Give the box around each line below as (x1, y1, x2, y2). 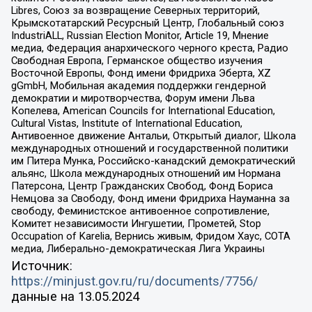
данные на (10, 289, 78, 305)
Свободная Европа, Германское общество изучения (10, 54, 263, 67)
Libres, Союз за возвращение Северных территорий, (10, 3, 260, 17)
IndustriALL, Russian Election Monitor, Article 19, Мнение (10, 29, 269, 42)
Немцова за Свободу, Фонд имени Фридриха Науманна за (10, 192, 290, 205)
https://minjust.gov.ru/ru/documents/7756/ (10, 274, 258, 290)
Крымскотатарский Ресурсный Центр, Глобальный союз (10, 16, 284, 29)
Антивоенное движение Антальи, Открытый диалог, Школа (10, 129, 296, 142)
